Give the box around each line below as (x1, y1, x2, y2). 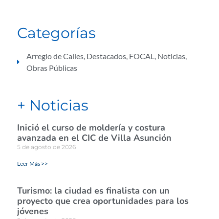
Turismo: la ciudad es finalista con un (17, 185, 170, 197)
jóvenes (17, 205, 48, 218)
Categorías (17, 24, 96, 43)
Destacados (87, 51, 126, 61)
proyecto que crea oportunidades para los (17, 195, 189, 207)
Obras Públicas (26, 63, 77, 73)
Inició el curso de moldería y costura (17, 122, 165, 134)
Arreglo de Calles (26, 51, 84, 61)
